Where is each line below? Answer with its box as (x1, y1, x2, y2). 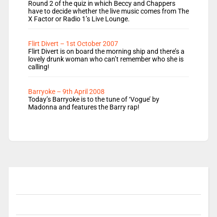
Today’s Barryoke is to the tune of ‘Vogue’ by (28, 95, 159, 104)
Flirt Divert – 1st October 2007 (28, 40, 118, 48)
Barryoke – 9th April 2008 (28, 88, 105, 96)
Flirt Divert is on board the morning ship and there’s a (28, 47, 185, 56)
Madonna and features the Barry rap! (28, 103, 139, 111)
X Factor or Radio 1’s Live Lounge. (28, 15, 130, 23)
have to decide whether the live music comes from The (28, 7, 189, 15)
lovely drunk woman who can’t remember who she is (28, 55, 184, 63)
